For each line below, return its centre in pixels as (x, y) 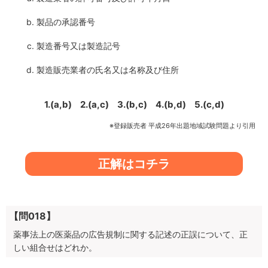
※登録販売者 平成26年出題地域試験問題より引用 (182, 126)
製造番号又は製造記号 (78, 46)
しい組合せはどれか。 (55, 248)
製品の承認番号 (66, 22)
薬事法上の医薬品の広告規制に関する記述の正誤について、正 (130, 234)
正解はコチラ (134, 164)
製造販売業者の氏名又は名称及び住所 (108, 70)
